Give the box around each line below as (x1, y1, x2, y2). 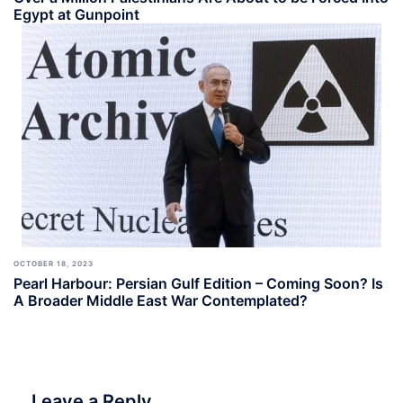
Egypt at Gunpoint (13, 4, 139, 23)
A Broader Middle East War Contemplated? (13, 291, 308, 309)
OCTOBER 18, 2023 (13, 258, 94, 268)
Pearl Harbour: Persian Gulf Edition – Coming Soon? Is (13, 273, 383, 292)
